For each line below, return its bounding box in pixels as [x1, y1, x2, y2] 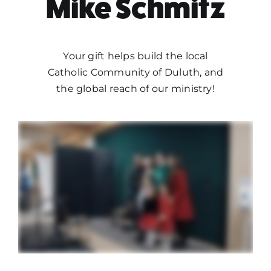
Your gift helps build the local [63, 50, 208, 62]
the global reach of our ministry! [56, 83, 215, 95]
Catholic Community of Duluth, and [47, 67, 224, 79]
